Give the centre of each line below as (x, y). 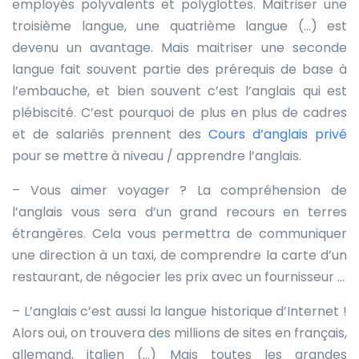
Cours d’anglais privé (278, 134)
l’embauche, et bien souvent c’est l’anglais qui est (179, 91)
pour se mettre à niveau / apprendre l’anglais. (157, 155)
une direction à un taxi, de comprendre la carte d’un (179, 255)
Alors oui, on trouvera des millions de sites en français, (179, 333)
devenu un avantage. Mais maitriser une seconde (179, 47)
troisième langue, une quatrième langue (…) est (179, 26)
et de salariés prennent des (110, 134)
